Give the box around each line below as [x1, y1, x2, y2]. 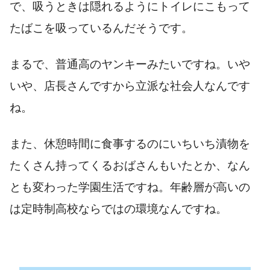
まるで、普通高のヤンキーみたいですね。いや [10, 57, 250, 71]
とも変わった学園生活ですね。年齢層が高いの [10, 180, 250, 193]
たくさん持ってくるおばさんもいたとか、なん [10, 159, 250, 172]
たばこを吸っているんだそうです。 [10, 21, 193, 34]
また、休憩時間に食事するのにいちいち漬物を [10, 137, 250, 150]
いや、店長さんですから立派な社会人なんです [10, 79, 250, 92]
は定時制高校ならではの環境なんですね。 [10, 202, 227, 215]
